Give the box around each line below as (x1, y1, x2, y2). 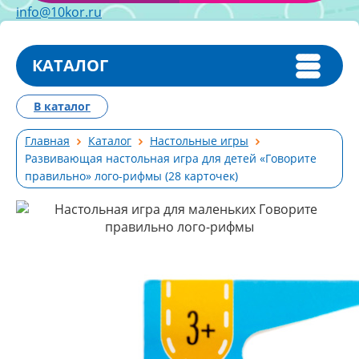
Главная (25, 133, 70, 148)
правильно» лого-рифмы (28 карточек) (25, 168, 238, 184)
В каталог (34, 99, 91, 114)
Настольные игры (150, 133, 248, 148)
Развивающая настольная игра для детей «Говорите (25, 151, 317, 166)
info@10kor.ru (16, 3, 102, 21)
